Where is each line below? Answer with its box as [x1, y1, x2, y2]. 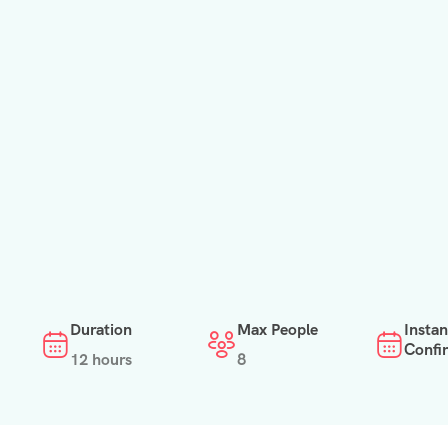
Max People [237, 319, 318, 341]
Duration [70, 319, 132, 341]
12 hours [70, 349, 132, 371]
